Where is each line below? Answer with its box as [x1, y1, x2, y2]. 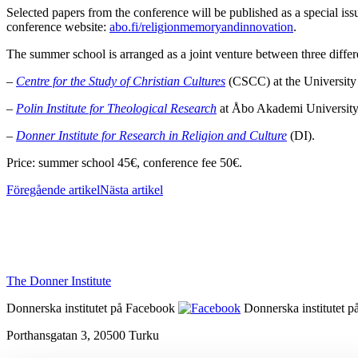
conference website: [6, 20, 109, 34]
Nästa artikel [100, 183, 163, 197]
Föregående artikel [6, 183, 100, 197]
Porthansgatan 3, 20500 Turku [6, 328, 159, 343]
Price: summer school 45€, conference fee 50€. [6, 156, 242, 170]
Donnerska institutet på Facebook [6, 301, 175, 316]
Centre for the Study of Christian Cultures [16, 74, 225, 89]
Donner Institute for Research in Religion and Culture [16, 129, 287, 143]
